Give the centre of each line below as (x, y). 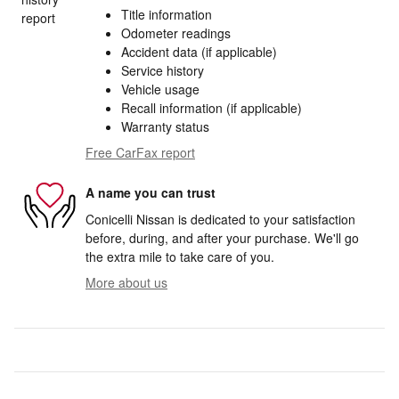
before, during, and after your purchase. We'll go (222, 237)
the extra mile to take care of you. (180, 256)
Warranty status (165, 126)
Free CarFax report (140, 152)
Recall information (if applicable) (212, 107)
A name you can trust (151, 193)
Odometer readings (176, 33)
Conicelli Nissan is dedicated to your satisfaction (220, 219)
